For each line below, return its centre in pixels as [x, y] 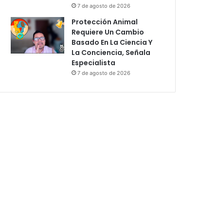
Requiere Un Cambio [108, 32]
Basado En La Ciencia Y [112, 42]
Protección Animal [105, 22]
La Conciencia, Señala [111, 52]
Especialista [94, 63]
